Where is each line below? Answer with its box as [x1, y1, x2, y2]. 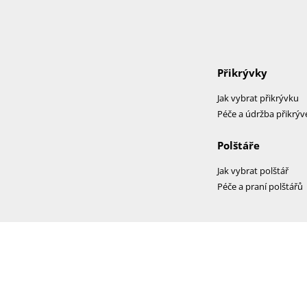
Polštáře [217, 138, 260, 152]
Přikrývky [217, 65, 267, 79]
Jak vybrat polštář [217, 164, 288, 177]
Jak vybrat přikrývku [217, 91, 299, 104]
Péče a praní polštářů [217, 180, 303, 193]
